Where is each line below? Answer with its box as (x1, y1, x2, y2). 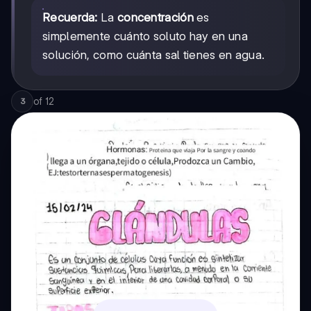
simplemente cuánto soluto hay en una (42, 29, 248, 44)
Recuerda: (42, 10, 98, 25)
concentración (117, 10, 194, 25)
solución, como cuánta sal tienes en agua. (42, 48, 265, 62)
